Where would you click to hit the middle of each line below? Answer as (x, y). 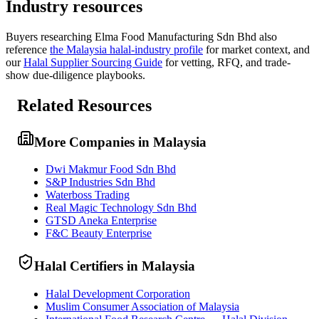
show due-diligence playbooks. (75, 75)
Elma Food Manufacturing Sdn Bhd (176, 36)
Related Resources (84, 105)
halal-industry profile (155, 49)
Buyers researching (50, 36)
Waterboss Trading (88, 195)
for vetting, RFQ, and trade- (228, 62)
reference (26, 49)
